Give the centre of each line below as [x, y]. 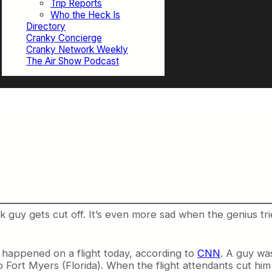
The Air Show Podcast [73, 61]
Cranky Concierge [64, 38]
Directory [46, 27]
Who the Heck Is [85, 15]
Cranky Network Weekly [77, 50]
